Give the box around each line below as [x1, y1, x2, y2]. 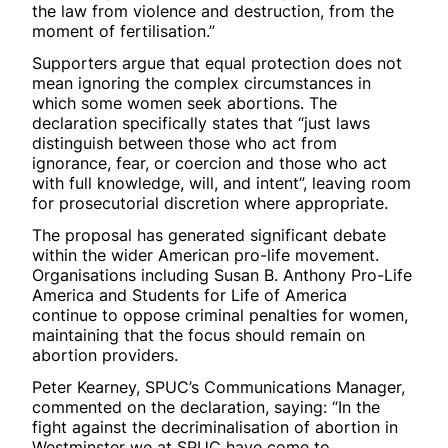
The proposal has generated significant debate [32, 224, 386, 245]
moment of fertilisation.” [32, 20, 215, 41]
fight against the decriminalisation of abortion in [32, 416, 398, 437]
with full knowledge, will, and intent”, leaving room [32, 172, 411, 193]
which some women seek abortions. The [32, 92, 337, 113]
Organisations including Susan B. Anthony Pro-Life [32, 264, 412, 285]
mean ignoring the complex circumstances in [32, 72, 371, 93]
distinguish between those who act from [32, 132, 337, 153]
